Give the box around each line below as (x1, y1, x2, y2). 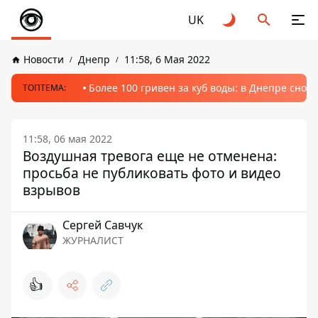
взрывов (23, 180, 80, 199)
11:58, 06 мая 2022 (23, 132, 112, 146)
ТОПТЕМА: (23, 82, 66, 94)
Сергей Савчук (62, 217, 143, 233)
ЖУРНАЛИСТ (62, 234, 124, 247)
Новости (23, 53, 64, 66)
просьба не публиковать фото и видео (23, 163, 281, 182)
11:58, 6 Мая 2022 (124, 53, 210, 66)
